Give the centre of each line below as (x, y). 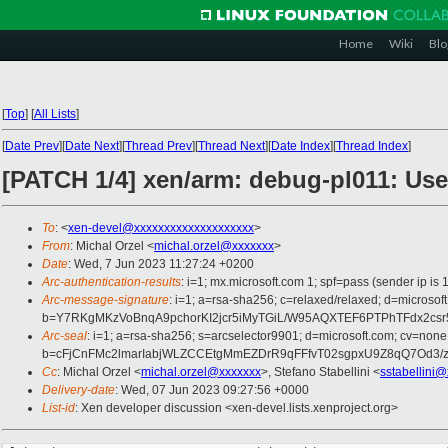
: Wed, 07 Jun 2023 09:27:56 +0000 (212, 390)
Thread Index (372, 146)
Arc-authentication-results (111, 282)
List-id (58, 408)
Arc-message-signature (105, 300)
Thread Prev (158, 146)
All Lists (55, 114)
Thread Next (231, 146)
